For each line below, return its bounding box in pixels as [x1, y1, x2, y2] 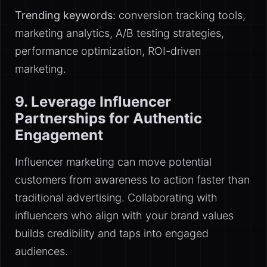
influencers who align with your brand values [15, 209, 234, 222]
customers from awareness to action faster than [15, 173, 250, 186]
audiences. [15, 245, 68, 257]
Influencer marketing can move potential [15, 156, 212, 168]
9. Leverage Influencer [15, 93, 171, 110]
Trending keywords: [15, 9, 116, 21]
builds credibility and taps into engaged [15, 227, 209, 240]
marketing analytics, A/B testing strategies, [15, 27, 224, 39]
